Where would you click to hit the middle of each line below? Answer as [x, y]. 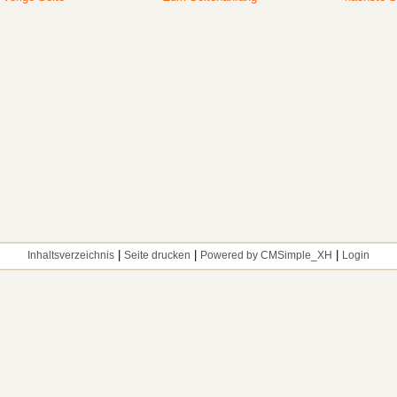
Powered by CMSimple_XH [266, 256]
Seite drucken [157, 256]
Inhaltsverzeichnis [71, 256]
